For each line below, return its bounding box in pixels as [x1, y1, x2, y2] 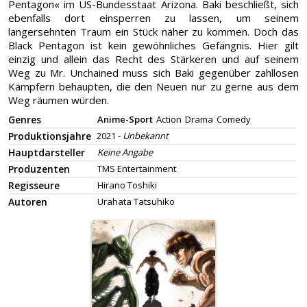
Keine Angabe [97, 146, 153, 158]
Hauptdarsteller [8, 146, 85, 159]
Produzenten [8, 162, 70, 175]
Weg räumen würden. [8, 93, 109, 107]
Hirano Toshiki [97, 179, 157, 191]
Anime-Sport [97, 113, 153, 125]
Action [156, 113, 182, 125]
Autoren [8, 195, 47, 208]
